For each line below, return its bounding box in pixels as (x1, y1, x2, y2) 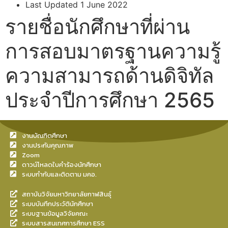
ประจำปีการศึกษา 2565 (5, 87, 215, 112)
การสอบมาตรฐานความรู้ (5, 38, 221, 64)
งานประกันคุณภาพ (21, 140, 73, 150)
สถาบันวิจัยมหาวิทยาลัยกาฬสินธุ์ (21, 189, 111, 199)
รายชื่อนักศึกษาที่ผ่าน (5, 14, 190, 39)
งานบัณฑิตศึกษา (21, 130, 67, 140)
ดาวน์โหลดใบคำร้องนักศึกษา (21, 159, 101, 169)
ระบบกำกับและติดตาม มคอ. (21, 169, 97, 179)
